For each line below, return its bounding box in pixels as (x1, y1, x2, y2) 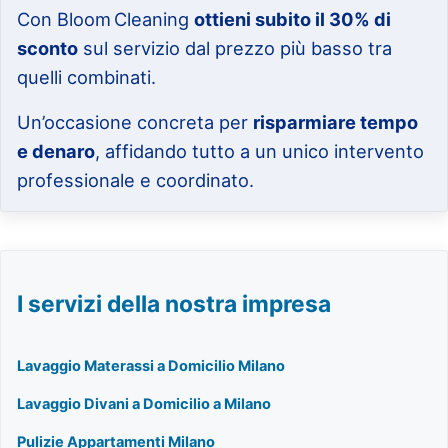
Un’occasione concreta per (17, 111, 254, 134)
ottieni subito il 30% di (194, 8, 392, 31)
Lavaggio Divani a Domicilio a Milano (17, 395, 272, 414)
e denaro (17, 140, 96, 163)
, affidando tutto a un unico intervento (95, 140, 425, 163)
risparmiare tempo (253, 111, 419, 134)
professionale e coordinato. (17, 169, 255, 192)
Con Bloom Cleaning (17, 8, 195, 31)
